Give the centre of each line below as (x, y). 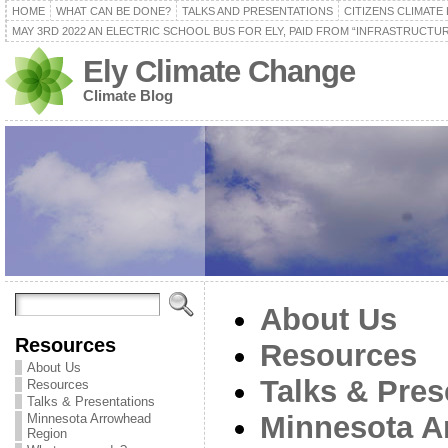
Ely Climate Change (218, 71)
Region (46, 433)
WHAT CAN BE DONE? (113, 11)
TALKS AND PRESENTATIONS (257, 11)
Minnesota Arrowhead (88, 418)
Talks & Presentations (90, 401)
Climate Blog (127, 95)
